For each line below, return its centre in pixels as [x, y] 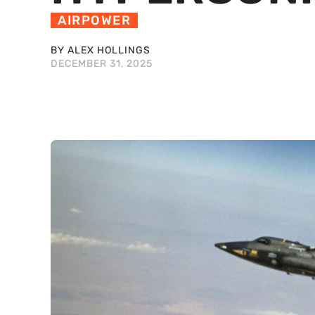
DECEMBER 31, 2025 [102, 64]
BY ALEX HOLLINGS [101, 51]
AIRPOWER [94, 21]
